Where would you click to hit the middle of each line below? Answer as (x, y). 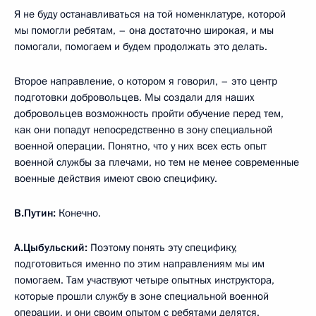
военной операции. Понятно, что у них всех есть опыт (140, 146)
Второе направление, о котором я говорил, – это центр (146, 81)
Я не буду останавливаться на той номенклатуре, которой (150, 14)
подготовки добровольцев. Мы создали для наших (134, 98)
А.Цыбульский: (51, 248)
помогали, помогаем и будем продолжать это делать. (141, 47)
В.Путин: (35, 213)
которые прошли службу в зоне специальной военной (141, 297)
